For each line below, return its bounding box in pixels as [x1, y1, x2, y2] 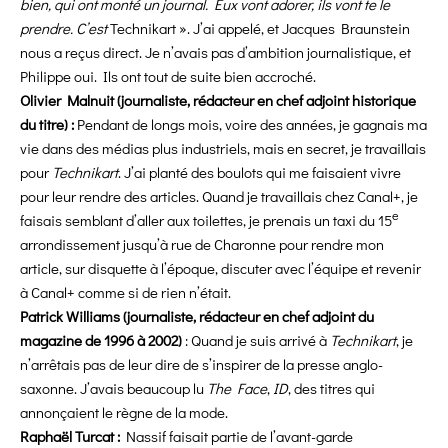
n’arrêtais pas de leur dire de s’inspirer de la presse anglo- [20, 354, 383, 375]
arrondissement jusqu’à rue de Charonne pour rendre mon [20, 234, 384, 255]
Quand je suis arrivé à [188, 330, 330, 351]
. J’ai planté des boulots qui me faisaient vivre [118, 162, 401, 183]
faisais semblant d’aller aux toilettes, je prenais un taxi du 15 [20, 210, 392, 231]
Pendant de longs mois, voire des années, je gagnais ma [77, 114, 427, 135]
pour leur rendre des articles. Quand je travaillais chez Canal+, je [20, 186, 418, 207]
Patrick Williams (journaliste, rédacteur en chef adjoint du [20, 306, 374, 327]
